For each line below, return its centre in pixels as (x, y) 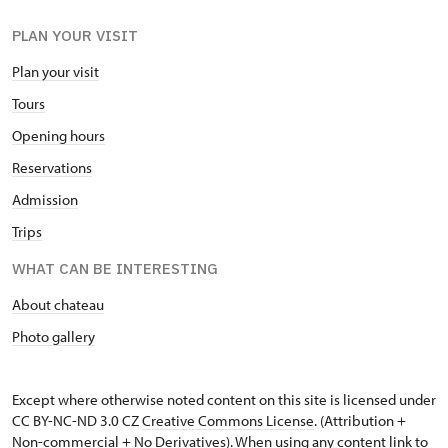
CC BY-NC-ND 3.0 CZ (77, 421)
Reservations (52, 168)
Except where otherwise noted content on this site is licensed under (224, 400)
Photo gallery (53, 337)
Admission (45, 200)
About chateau (58, 305)
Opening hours (58, 136)
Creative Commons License (228, 421)
